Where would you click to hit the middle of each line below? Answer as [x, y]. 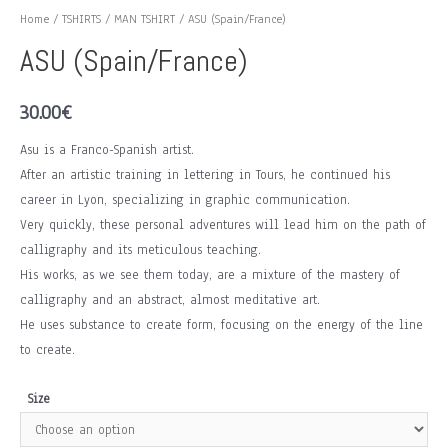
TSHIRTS [81, 18]
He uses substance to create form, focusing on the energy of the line [221, 324]
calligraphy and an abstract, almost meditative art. [170, 299]
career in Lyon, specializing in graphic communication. [185, 199]
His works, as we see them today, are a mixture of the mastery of [210, 274]
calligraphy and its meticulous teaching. [140, 249]
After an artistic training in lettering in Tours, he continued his [205, 174]
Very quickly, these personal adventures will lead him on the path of [223, 224]
